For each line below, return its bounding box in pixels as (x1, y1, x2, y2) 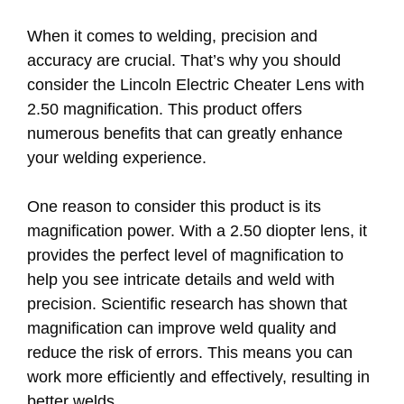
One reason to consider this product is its (27, 197, 321, 216)
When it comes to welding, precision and (27, 27, 317, 46)
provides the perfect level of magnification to (27, 246, 344, 265)
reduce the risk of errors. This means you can (27, 344, 353, 363)
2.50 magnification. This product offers (27, 100, 302, 119)
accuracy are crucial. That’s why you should (27, 51, 341, 70)
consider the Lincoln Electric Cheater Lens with (27, 76, 364, 95)
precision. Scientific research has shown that (27, 295, 347, 314)
